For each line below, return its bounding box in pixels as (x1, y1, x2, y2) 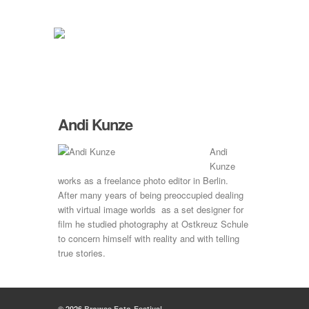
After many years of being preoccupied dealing (58, 188, 243, 201)
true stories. (58, 246, 106, 259)
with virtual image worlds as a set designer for (58, 203, 243, 216)
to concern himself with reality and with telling (58, 232, 239, 245)
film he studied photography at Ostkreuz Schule (58, 217, 248, 230)
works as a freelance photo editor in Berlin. (58, 174, 228, 187)
